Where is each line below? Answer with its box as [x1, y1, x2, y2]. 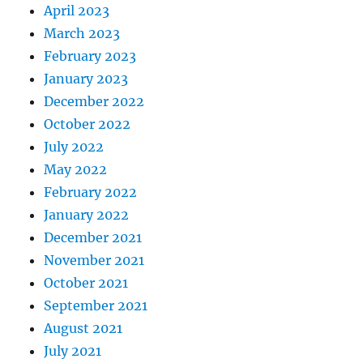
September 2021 [44, 297, 148, 314]
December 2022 [44, 93, 145, 109]
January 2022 [44, 207, 130, 223]
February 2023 [44, 48, 137, 64]
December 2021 [44, 229, 143, 246]
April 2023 [44, 2, 110, 19]
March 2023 [44, 25, 121, 41]
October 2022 [44, 116, 131, 132]
